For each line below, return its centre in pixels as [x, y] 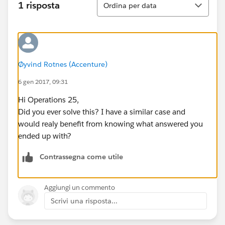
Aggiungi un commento [80, 187]
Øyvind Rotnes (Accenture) [63, 64]
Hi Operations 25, [48, 99]
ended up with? [45, 136]
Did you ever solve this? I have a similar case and [102, 111]
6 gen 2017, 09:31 [43, 81]
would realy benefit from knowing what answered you [110, 124]
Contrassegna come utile [81, 156]
